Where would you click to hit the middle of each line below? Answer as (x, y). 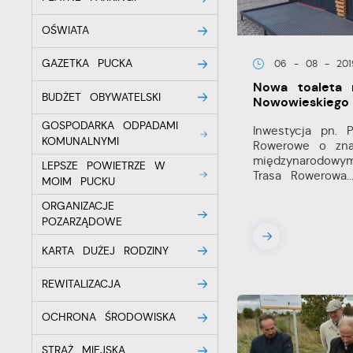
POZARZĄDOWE (82, 222)
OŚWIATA (66, 31)
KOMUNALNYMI (81, 142)
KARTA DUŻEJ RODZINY (105, 251)
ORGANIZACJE (78, 206)
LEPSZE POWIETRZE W (104, 166)
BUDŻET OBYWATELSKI (101, 97)
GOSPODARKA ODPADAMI (110, 126)
